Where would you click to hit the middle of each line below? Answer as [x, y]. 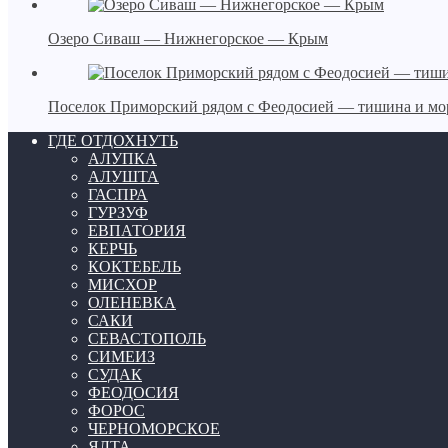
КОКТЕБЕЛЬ [134, 267]
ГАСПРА [118, 195]
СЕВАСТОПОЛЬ [147, 339]
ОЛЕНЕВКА [132, 303]
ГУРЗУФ [118, 213]
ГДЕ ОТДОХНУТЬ [113, 141]
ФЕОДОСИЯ [133, 393]
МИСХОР [122, 285]
